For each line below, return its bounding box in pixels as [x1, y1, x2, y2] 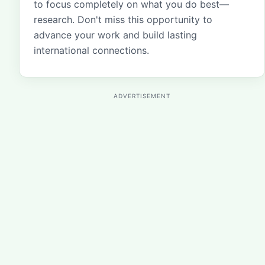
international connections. [34, 44, 149, 56]
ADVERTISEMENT [114, 92, 170, 99]
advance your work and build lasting [34, 29, 197, 41]
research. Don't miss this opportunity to [34, 14, 212, 25]
